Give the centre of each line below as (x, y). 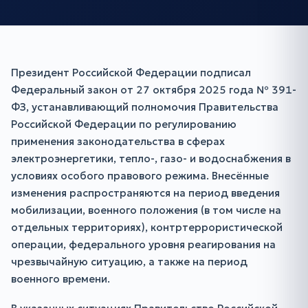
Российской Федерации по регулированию (124, 124)
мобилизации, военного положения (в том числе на (146, 210)
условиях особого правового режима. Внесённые (140, 176)
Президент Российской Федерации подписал (131, 73)
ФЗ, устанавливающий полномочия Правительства (145, 107)
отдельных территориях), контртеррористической (147, 227)
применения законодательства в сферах (118, 141)
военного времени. (60, 279)
